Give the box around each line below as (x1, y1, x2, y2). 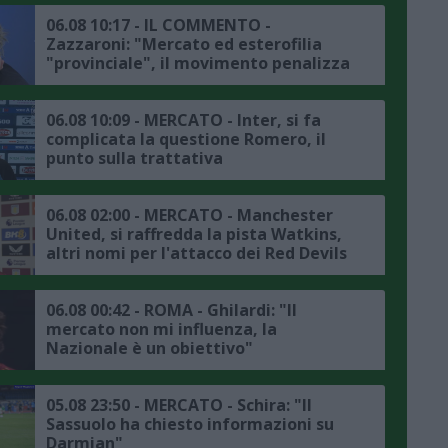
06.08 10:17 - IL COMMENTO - (46, 13, 271, 36)
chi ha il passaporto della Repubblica (46, 70, 338, 93)
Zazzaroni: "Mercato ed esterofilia (46, 32, 322, 55)
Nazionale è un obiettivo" (46, 336, 253, 359)
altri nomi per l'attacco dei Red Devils (46, 241, 347, 264)
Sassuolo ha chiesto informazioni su (46, 412, 334, 435)
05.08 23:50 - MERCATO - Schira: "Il (46, 393, 312, 416)
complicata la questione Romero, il (46, 127, 326, 150)
